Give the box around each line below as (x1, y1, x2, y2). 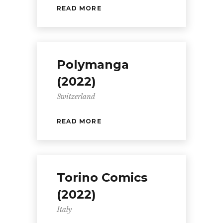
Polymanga (57, 57, 129, 72)
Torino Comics (57, 170, 147, 185)
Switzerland (57, 92, 95, 102)
